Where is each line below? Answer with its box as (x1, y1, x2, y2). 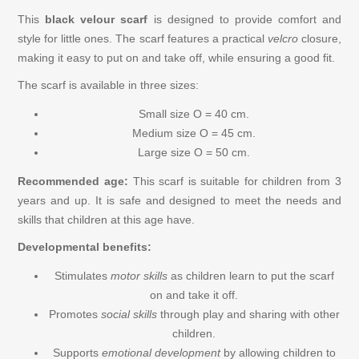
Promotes (48, 308, 101, 321)
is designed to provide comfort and (147, 13, 341, 26)
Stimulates (54, 269, 111, 283)
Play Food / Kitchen (32, 142, 135, 156)
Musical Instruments (32, 232, 139, 246)
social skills (100, 308, 157, 321)
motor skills (110, 269, 167, 283)
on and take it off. (150, 288, 238, 302)
